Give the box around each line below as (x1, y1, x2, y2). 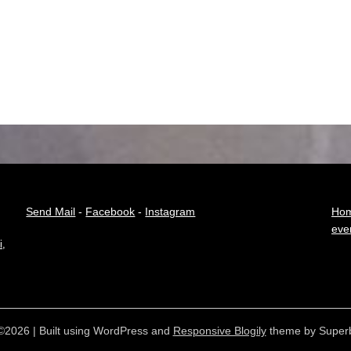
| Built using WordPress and (32, 324, 173, 337)
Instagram (145, 204, 196, 218)
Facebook (85, 204, 136, 218)
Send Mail (26, 204, 76, 218)
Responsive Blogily (172, 324, 266, 337)
